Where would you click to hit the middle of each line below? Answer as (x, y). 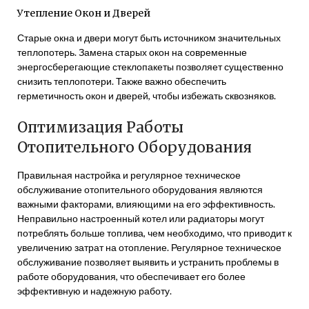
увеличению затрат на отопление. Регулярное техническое (149, 247)
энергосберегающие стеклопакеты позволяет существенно (150, 67)
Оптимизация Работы (100, 127)
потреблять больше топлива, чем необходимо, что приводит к (154, 233)
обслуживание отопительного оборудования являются (140, 189)
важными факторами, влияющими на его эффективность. (146, 204)
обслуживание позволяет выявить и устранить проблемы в (148, 262)
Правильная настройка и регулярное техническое (129, 175)
